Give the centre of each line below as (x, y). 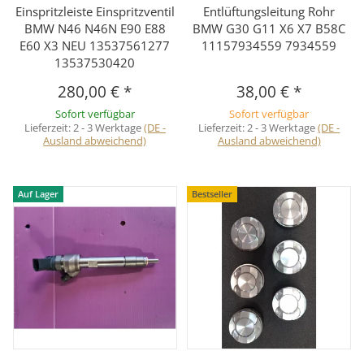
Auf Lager (39, 193)
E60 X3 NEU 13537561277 (95, 45)
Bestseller (212, 193)
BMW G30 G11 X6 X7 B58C (269, 28)
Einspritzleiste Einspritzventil (95, 11)
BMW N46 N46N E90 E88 (95, 28)
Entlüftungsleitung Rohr (269, 11)
